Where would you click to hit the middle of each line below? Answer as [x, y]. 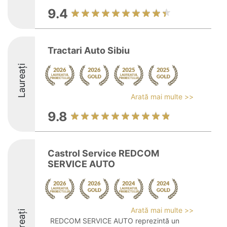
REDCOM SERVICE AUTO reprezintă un [115, 221]
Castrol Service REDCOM [103, 153]
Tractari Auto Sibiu [89, 50]
